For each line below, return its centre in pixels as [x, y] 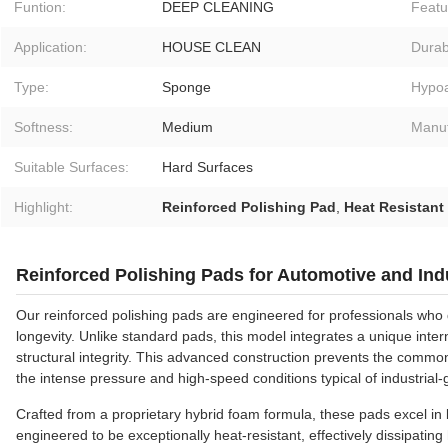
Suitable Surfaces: [71, 167]
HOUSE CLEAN [211, 47]
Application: [50, 47]
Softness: [43, 127]
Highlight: [43, 207]
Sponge [186, 87]
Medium [187, 127]
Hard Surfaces [207, 167]
